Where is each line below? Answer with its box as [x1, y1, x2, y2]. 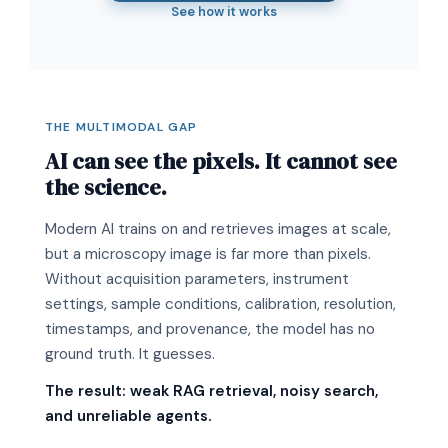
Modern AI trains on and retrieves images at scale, [45, 218, 391, 239]
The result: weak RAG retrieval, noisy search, [45, 380, 378, 401]
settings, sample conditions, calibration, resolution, [45, 293, 396, 314]
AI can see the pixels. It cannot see [45, 145, 397, 177]
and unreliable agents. [45, 405, 211, 426]
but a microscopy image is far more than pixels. [45, 243, 371, 264]
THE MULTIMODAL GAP [45, 118, 198, 135]
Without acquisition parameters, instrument [45, 268, 349, 289]
